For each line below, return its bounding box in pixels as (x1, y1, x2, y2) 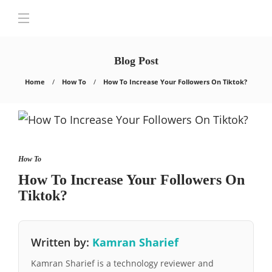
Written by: (31, 235, 92, 250)
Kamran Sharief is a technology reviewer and (31, 257, 214, 269)
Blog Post (114, 55, 158, 67)
